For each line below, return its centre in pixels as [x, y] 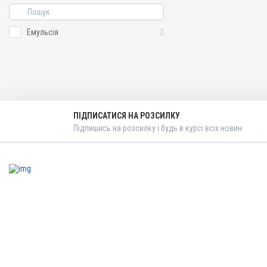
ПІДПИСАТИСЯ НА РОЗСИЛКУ [127, 115]
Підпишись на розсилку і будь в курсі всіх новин [158, 128]
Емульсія [43, 32]
